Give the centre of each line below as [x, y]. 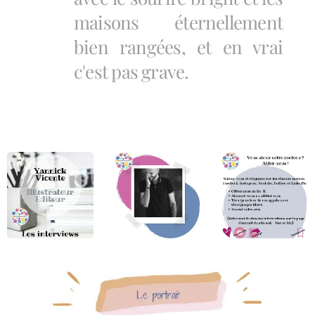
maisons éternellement [178, 22]
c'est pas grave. [131, 71]
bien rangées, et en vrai [178, 47]
